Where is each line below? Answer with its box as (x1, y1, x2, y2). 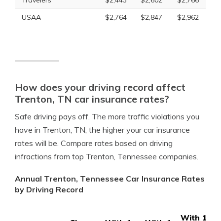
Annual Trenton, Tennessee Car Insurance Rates (15, 174, 205, 184)
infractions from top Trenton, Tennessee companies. (15, 151, 198, 161)
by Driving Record (15, 184, 83, 194)
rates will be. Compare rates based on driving (15, 138, 173, 148)
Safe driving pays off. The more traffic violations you (15, 111, 199, 121)
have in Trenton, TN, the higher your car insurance (15, 125, 190, 135)
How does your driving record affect (15, 81, 185, 93)
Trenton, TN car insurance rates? (15, 93, 169, 105)
